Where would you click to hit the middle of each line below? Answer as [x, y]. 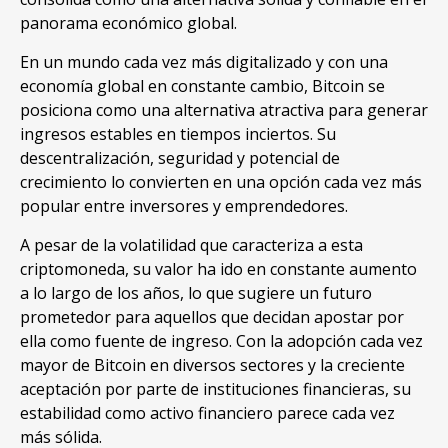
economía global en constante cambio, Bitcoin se [202, 86]
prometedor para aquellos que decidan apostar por [212, 317]
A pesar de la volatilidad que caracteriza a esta [191, 245]
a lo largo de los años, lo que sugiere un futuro [196, 293]
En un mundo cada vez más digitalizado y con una [204, 62]
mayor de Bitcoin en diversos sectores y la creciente [212, 365]
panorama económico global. [128, 23]
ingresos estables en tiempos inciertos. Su [178, 134]
